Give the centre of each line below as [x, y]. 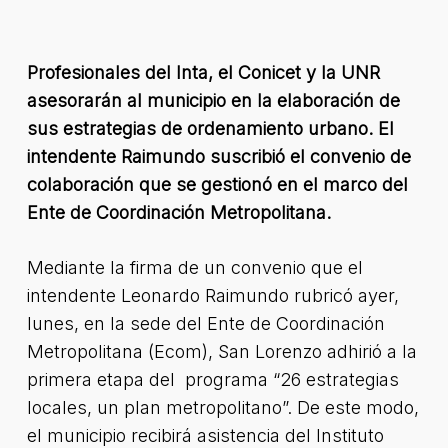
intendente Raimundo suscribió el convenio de [218, 156]
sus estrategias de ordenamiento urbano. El [210, 128]
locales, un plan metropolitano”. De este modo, [222, 407]
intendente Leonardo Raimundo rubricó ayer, [212, 295]
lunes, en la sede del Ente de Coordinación [205, 323]
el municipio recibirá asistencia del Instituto [205, 435]
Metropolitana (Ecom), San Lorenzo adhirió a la [221, 351]
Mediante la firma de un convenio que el [194, 267]
